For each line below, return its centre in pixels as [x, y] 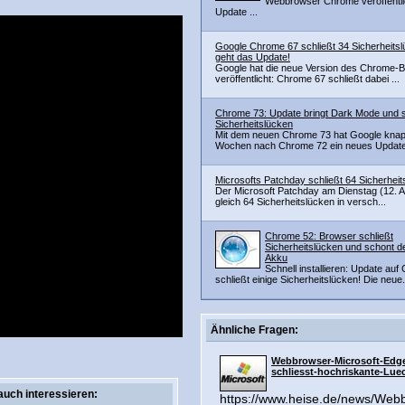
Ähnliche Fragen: [254, 330]
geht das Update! [253, 57]
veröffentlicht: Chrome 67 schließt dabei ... [307, 79]
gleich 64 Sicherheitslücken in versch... [301, 202]
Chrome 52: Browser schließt [329, 236]
